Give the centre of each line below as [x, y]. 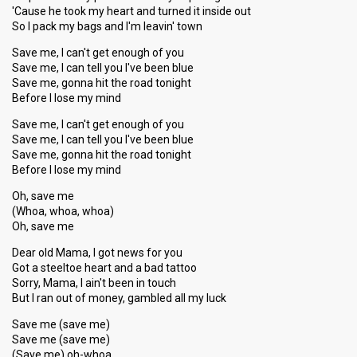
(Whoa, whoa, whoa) [63, 211]
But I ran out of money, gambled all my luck [119, 298]
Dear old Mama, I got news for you [97, 253]
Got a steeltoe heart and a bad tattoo [104, 268]
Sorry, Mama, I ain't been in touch [94, 283]
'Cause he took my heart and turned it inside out [131, 11]
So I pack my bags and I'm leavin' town [107, 26]
